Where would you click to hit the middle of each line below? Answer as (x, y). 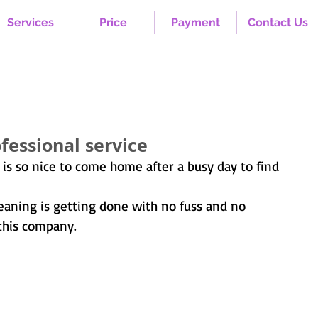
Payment (195, 22)
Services (31, 22)
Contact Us (278, 22)
